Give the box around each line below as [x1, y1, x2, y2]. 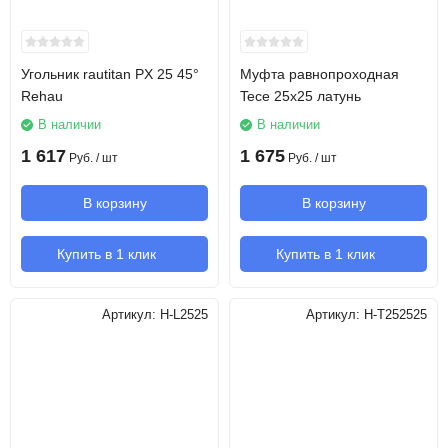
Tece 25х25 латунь [240, 88, 361, 104]
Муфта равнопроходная [240, 66, 399, 82]
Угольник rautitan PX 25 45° [21, 66, 199, 82]
